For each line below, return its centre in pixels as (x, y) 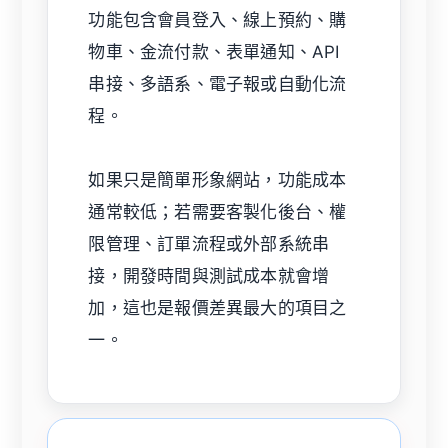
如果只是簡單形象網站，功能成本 (217, 179)
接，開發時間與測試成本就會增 (209, 275)
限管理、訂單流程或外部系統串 (209, 243)
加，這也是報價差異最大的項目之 (217, 307)
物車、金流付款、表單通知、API (214, 51)
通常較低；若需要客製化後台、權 (217, 211)
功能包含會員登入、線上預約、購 (217, 19)
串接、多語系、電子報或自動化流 (217, 83)
